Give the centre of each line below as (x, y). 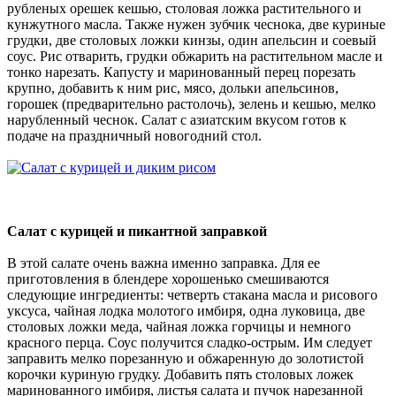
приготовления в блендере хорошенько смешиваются (168, 278)
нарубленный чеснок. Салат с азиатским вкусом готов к (177, 119)
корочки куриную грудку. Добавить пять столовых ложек (180, 374)
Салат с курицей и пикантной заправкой (137, 231)
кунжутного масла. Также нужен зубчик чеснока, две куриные (196, 24)
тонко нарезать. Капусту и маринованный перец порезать (181, 72)
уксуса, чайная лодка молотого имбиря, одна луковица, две (186, 310)
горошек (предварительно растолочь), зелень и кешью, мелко (191, 103)
